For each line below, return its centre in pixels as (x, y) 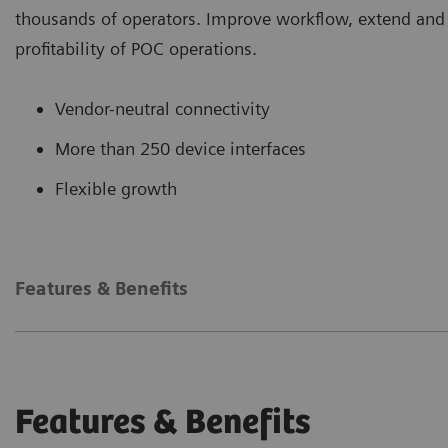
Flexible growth (116, 188)
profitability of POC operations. (136, 48)
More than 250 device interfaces (180, 148)
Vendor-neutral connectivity (162, 108)
